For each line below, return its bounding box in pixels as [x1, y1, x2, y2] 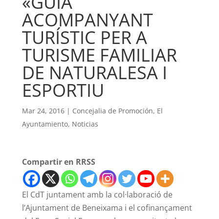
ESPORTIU [22, 78, 104, 102]
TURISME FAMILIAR [22, 43, 177, 67]
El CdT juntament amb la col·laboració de [22, 189, 173, 200]
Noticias [71, 119, 98, 129]
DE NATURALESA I [22, 61, 167, 85]
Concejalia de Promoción [72, 106, 153, 115]
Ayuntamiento [22, 119, 68, 129]
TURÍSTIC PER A [22, 25, 147, 49]
